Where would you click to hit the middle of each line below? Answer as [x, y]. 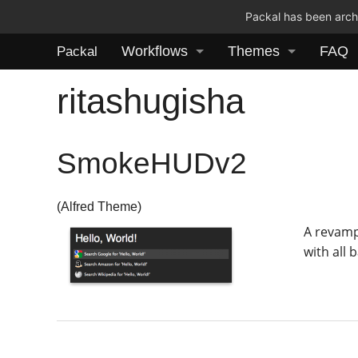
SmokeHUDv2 [152, 163]
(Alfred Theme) [99, 207]
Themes [254, 51]
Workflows [155, 51]
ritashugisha [151, 101]
